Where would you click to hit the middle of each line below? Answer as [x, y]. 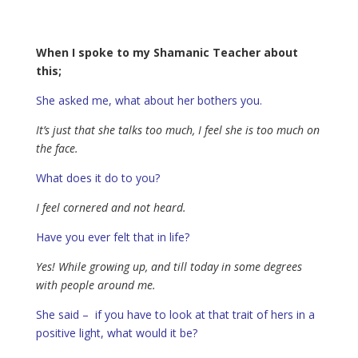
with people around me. [95, 284]
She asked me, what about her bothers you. [149, 100]
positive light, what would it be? [116, 332]
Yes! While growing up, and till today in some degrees [169, 266]
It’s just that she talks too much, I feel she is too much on [177, 129]
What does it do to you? [97, 177]
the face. [57, 148]
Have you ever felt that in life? [112, 237]
